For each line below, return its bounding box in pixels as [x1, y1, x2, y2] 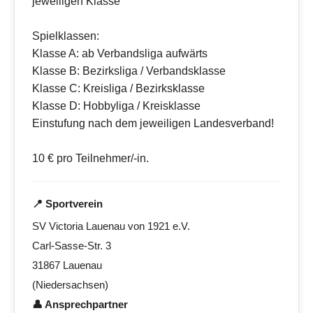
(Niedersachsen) [32, 279, 108, 291]
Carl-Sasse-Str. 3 [32, 240, 111, 252]
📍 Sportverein [32, 198, 103, 210]
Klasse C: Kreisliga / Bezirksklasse [32, 82, 205, 95]
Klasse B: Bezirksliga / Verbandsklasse [32, 65, 226, 78]
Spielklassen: [32, 30, 99, 43]
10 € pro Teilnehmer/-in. [32, 152, 149, 165]
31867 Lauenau [32, 259, 102, 272]
